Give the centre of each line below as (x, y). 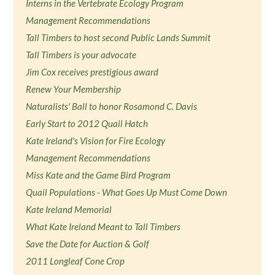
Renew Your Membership (74, 89)
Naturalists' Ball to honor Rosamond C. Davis (112, 106)
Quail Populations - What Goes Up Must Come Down (127, 192)
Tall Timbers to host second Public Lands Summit (118, 37)
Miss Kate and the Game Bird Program (99, 175)
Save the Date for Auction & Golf (88, 244)
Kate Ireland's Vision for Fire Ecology (96, 141)
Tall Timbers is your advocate (81, 55)
